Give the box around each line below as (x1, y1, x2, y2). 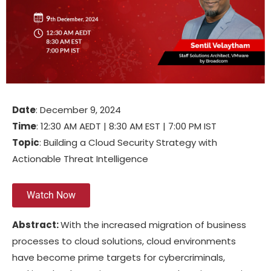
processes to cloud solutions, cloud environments (12, 234, 236, 247)
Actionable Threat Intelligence (12, 152, 148, 166)
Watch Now (27, 189, 76, 201)
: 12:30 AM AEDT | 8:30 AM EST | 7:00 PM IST (36, 120, 217, 133)
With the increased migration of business (60, 218, 246, 231)
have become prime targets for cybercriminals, (12, 250, 225, 264)
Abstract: (12, 218, 60, 231)
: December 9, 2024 (36, 103, 121, 117)
